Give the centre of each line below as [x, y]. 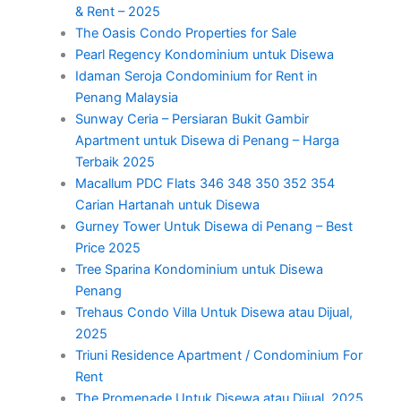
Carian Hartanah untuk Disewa [167, 205]
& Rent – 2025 [117, 11]
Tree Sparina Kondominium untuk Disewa [199, 269]
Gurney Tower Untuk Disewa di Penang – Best [213, 226]
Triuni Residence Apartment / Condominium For [218, 355]
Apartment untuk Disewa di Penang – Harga [207, 140]
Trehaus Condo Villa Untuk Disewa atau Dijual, [213, 312]
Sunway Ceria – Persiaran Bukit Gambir [192, 119]
